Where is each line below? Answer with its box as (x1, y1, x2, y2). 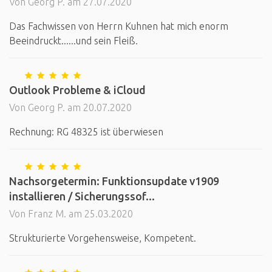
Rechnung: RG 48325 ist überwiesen (9, 126, 163, 137)
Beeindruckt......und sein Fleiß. (9, 35, 138, 46)
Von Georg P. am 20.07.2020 (9, 102, 132, 113)
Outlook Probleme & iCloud (9, 84, 146, 96)
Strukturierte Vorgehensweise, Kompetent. (9, 233, 196, 243)
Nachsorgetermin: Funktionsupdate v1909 (9, 175, 219, 187)
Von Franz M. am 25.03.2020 (9, 208, 133, 219)
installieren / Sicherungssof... (9, 190, 155, 202)
